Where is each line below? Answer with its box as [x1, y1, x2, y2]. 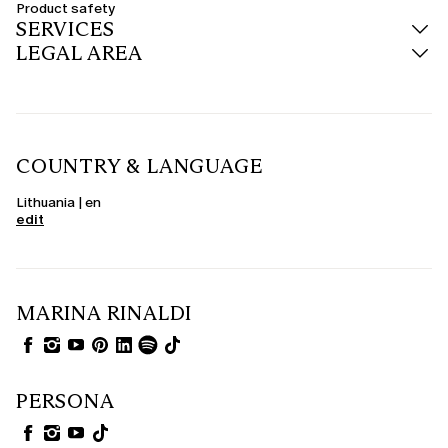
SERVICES [16, 17, 115, 42]
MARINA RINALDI [16, 301, 193, 326]
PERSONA [16, 389, 115, 414]
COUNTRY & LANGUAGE [16, 154, 263, 179]
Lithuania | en [16, 194, 101, 212]
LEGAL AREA [16, 41, 143, 66]
